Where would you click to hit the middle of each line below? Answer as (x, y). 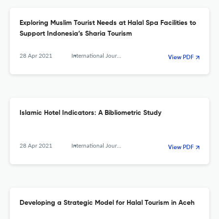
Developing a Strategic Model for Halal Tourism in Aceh (107, 203)
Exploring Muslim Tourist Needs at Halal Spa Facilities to (108, 23)
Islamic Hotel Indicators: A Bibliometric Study (90, 113)
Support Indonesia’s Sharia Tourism (76, 34)
